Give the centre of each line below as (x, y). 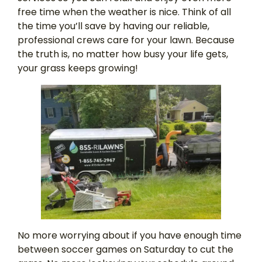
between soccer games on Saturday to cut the (125, 249)
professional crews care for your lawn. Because (126, 40)
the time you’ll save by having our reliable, (113, 26)
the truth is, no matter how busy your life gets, (123, 54)
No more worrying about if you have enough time (130, 235)
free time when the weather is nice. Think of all (124, 12)
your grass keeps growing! (79, 68)
